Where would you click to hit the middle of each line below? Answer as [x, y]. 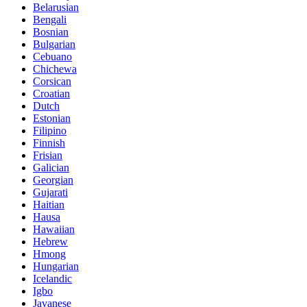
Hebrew [50, 242]
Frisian [48, 156]
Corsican [52, 82]
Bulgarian [54, 45]
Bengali [50, 20]
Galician [51, 168]
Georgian [53, 180]
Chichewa [55, 69]
